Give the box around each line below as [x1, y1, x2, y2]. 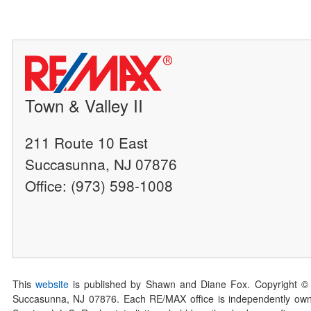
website [35, 277, 69, 291]
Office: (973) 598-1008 [25, 174, 174, 196]
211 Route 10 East [25, 131, 149, 153]
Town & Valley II [25, 92, 144, 117]
